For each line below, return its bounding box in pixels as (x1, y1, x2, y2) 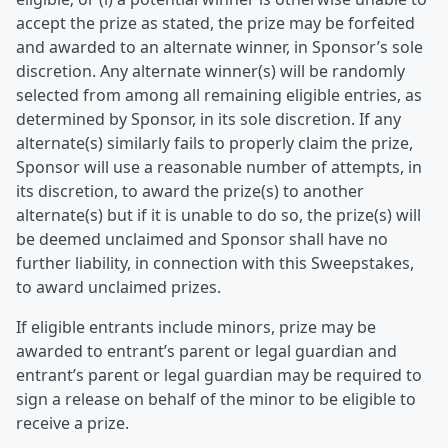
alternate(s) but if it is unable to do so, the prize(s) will (16, 204, 421, 226)
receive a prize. (16, 412, 129, 434)
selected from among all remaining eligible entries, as (16, 84, 422, 106)
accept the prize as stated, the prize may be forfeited (16, 12, 415, 34)
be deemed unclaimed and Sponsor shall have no (16, 228, 388, 250)
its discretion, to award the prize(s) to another (16, 180, 364, 202)
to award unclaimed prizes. (16, 276, 221, 298)
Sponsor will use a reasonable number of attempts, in (16, 156, 422, 178)
